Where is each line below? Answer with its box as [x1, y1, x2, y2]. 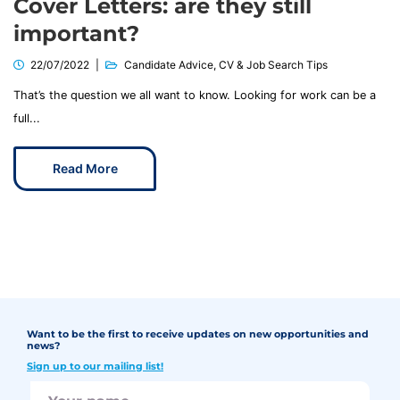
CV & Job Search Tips [219, 58, 328, 72]
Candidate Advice [124, 58, 213, 72]
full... [13, 112, 40, 126]
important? [13, 21, 139, 47]
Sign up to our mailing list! [27, 360, 163, 373]
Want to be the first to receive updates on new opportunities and [27, 328, 369, 341]
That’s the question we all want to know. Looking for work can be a [13, 88, 376, 103]
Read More [52, 161, 118, 177]
